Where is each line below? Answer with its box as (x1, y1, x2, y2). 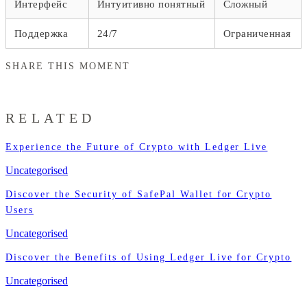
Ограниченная (223, 27, 291, 39)
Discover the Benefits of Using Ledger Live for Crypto (5, 252, 292, 263)
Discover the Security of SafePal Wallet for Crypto (5, 189, 272, 200)
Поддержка (14, 27, 69, 39)
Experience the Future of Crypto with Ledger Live (5, 142, 268, 153)
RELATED (5, 110, 96, 125)
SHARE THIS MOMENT (5, 60, 130, 71)
